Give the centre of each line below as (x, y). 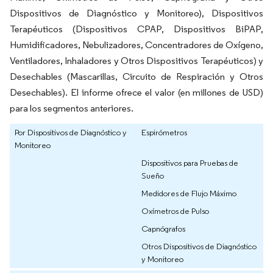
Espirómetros (164, 133)
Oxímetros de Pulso (175, 211)
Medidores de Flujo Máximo (189, 193)
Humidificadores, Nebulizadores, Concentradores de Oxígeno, (136, 45)
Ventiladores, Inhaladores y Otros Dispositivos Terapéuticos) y (136, 61)
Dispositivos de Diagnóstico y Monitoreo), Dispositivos (136, 13)
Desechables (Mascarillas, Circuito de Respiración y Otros (136, 77)
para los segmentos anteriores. (72, 108)
